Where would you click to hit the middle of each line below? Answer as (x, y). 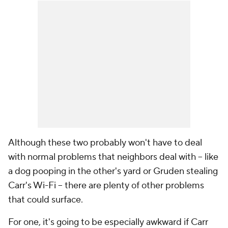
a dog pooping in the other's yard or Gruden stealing (113, 171)
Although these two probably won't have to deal (105, 143)
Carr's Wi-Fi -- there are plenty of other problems (106, 186)
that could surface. (47, 200)
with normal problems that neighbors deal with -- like (113, 157)
